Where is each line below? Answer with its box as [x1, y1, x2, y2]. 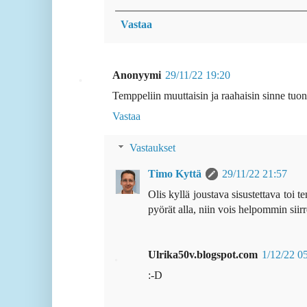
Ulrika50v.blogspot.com [148, 249, 258, 261]
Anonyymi [112, 69, 161, 82]
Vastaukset [129, 142, 175, 154]
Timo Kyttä [148, 168, 201, 180]
